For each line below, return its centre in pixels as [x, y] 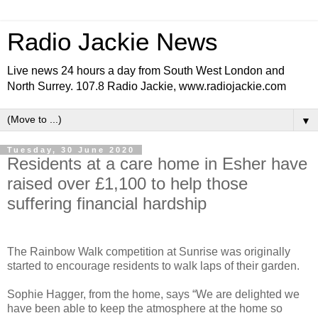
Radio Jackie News [113, 42]
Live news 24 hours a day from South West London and [146, 71]
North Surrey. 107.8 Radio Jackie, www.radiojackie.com [147, 86]
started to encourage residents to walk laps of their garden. [153, 265]
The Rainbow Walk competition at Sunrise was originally [149, 251]
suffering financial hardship [107, 203]
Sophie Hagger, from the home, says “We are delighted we [153, 294]
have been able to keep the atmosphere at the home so [145, 308]
